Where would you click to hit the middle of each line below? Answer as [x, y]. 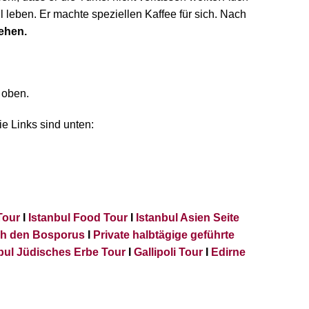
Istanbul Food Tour [78, 218]
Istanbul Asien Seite [187, 218]
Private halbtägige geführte [164, 235]
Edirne [228, 252]
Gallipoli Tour [168, 252]
